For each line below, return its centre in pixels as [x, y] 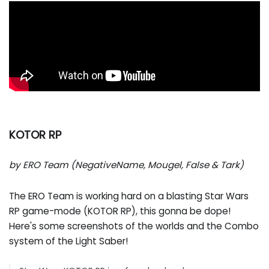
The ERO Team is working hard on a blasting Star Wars [129, 196]
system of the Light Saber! [69, 241]
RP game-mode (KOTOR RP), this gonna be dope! [120, 211]
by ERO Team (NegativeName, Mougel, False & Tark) [127, 165]
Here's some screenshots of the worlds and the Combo [134, 226]
